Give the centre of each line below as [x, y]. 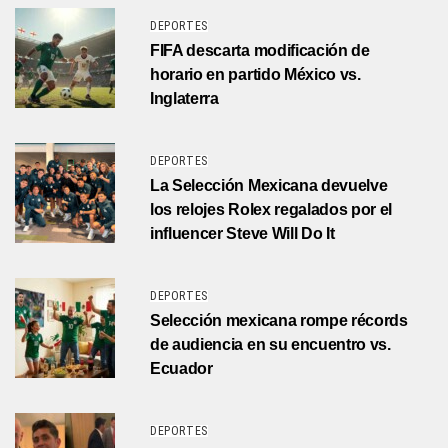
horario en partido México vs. [255, 74]
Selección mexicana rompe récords [279, 320]
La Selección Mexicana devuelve [269, 185]
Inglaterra [184, 98]
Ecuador [181, 368]
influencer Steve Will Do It [242, 233]
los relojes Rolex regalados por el [271, 209]
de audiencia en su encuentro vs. [270, 344]
